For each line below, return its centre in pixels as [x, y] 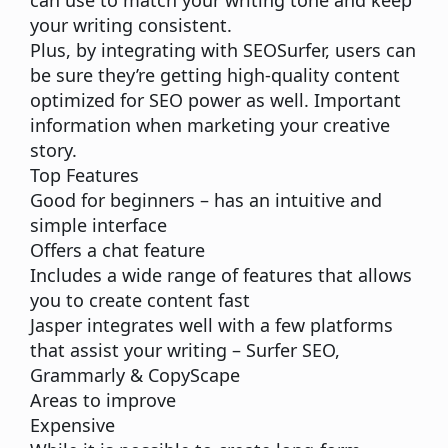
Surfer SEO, [293, 350]
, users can [370, 50]
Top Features [84, 175]
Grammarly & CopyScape [135, 375]
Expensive [72, 425]
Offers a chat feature [117, 250]
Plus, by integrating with [136, 50]
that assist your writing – [138, 350]
